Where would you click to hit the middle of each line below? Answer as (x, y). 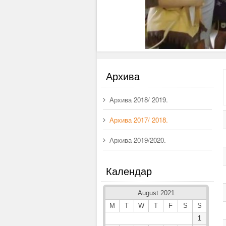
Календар (129, 171)
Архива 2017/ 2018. (139, 120)
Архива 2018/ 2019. (139, 100)
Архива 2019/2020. (138, 140)
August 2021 (156, 193)
